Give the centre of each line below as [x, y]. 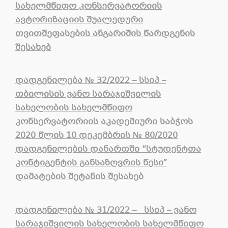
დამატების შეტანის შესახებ [79, 177]
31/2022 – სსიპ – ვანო [145, 210]
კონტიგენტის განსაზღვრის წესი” [91, 163]
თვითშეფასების [53, 34]
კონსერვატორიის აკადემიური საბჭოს [104, 122]
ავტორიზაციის [50, 20]
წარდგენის [169, 34]
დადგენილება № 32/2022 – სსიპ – [91, 81]
